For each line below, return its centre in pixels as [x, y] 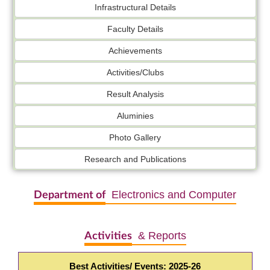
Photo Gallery [135, 138]
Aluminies [135, 116]
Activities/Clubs [135, 73]
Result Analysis [135, 94]
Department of [70, 196]
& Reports [159, 236]
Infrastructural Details [135, 8]
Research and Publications [135, 159]
